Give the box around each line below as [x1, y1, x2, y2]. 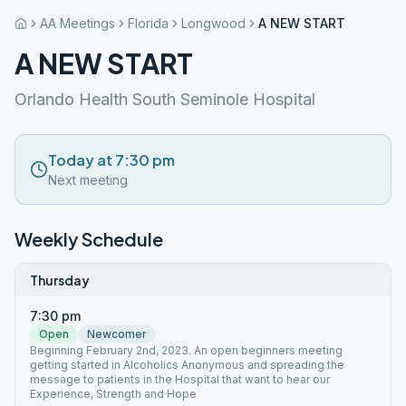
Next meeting [48, 172, 128, 188]
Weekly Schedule [14, 227, 163, 250]
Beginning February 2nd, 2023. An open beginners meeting [30, 343, 343, 357]
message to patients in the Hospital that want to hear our [30, 372, 330, 386]
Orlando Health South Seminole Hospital [14, 90, 315, 109]
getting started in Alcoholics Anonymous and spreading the [30, 358, 344, 372]
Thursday [30, 272, 90, 288]
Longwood [181, 15, 246, 31]
